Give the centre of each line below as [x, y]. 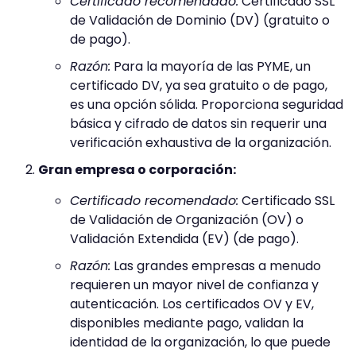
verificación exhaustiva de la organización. [201, 143]
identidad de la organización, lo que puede [200, 342]
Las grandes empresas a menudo [216, 266]
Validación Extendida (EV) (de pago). [184, 239]
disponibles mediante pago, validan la [187, 323]
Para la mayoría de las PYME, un [211, 67]
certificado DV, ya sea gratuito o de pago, [199, 86]
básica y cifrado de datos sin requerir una [198, 124]
